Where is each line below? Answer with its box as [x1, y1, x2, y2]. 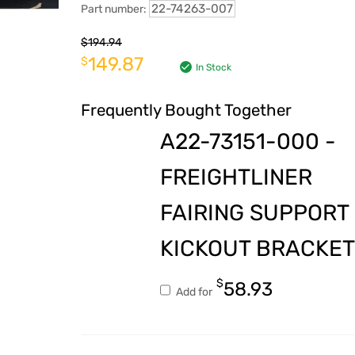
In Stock [195, 62, 231, 74]
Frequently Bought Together [80, 101, 292, 120]
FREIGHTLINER [159, 164, 312, 191]
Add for [173, 285, 215, 300]
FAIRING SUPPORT [159, 200, 349, 227]
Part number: [80, 2, 149, 17]
